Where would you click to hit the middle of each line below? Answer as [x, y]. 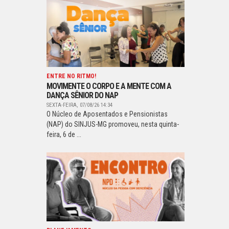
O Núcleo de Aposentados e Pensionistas [107, 114]
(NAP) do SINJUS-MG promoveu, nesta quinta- [113, 124]
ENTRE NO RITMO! [71, 76]
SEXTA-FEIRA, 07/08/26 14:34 [79, 105]
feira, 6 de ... [64, 134]
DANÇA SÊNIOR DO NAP [82, 95]
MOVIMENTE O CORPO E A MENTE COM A [109, 86]
